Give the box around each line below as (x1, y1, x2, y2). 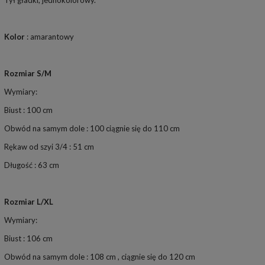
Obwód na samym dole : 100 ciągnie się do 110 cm (4, 124, 180, 134)
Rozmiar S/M (4, 69, 51, 79)
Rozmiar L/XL (4, 197, 53, 207)
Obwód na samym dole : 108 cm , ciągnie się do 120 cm (4, 252, 195, 262)
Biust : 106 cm (4, 234, 53, 244)
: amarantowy (24, 32, 74, 42)
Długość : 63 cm (4, 160, 59, 170)
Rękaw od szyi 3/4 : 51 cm (4, 142, 94, 152)
